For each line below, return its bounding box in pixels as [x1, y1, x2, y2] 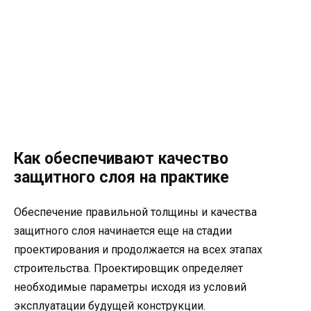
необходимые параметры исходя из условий [14, 280, 246, 294]
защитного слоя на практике [14, 167, 229, 187]
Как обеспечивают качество [14, 149, 228, 168]
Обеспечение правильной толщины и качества [14, 205, 257, 219]
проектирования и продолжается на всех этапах [14, 242, 262, 256]
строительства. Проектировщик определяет [14, 261, 243, 275]
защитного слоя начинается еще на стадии [14, 224, 232, 237]
